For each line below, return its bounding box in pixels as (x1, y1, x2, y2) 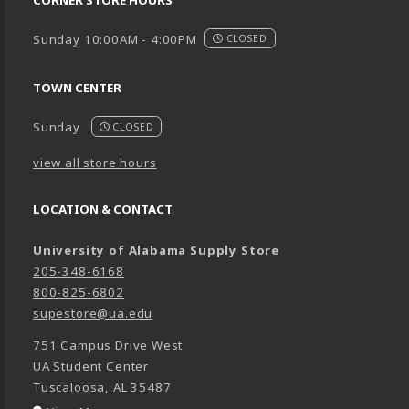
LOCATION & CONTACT (33, 200, 173, 217)
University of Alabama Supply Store (33, 241, 280, 258)
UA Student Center (33, 357, 150, 374)
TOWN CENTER (33, 79, 121, 97)
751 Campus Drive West (33, 336, 184, 353)
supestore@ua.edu (33, 304, 153, 321)
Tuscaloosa (33, 378, 106, 395)
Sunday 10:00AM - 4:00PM (33, 30, 197, 47)
